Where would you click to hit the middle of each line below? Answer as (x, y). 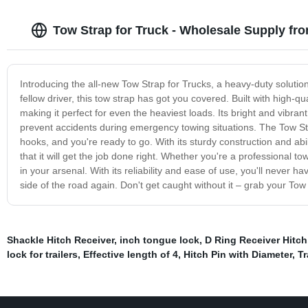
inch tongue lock (159, 240)
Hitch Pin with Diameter (238, 254)
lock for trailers (42, 254)
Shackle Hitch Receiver (60, 240)
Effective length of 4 (130, 254)
